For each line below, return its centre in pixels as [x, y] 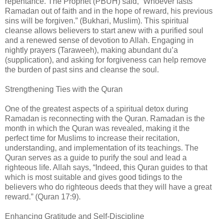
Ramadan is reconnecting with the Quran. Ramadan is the [105, 119]
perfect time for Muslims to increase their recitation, [92, 138]
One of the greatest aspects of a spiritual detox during [97, 109]
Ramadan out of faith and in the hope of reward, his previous [109, 11]
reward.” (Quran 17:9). [43, 197]
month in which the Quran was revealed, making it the [97, 129]
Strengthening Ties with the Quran [64, 89]
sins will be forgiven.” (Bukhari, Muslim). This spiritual [97, 21]
